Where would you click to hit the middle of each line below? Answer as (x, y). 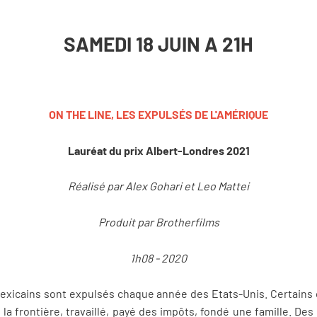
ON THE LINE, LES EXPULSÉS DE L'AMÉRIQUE (158, 115)
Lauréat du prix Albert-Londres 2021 (158, 150)
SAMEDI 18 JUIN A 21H (158, 44)
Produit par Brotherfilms (158, 222)
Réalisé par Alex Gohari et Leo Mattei (158, 186)
